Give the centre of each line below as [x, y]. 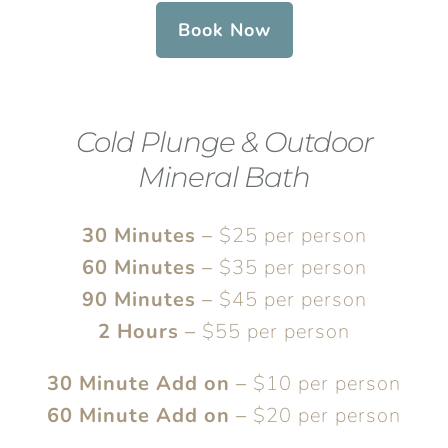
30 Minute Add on [138, 383]
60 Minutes [141, 267]
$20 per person [324, 415]
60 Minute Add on [138, 415]
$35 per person [289, 267]
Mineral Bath [224, 177]
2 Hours [141, 331]
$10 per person [324, 383]
